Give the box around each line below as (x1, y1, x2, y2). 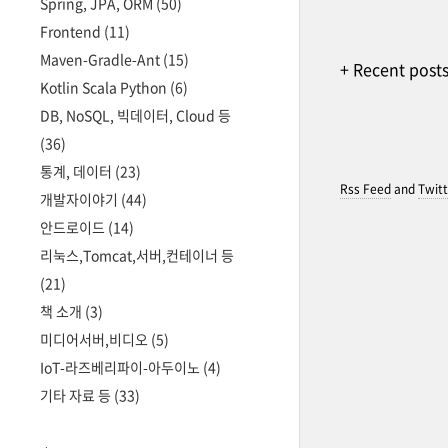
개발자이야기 (40, 189, 121, 209)
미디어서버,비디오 (40, 329, 151, 349)
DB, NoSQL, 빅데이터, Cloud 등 (40, 105, 231, 125)
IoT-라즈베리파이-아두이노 (40, 357, 203, 377)
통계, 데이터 (40, 161, 115, 181)
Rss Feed (339, 180, 391, 198)
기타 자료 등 (40, 385, 114, 405)
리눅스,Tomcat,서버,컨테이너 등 (40, 245, 234, 265)
